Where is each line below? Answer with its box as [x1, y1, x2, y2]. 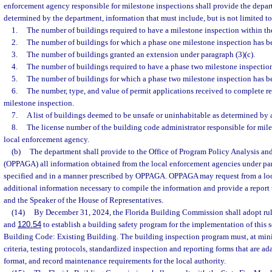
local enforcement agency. [4, 135, 89, 144]
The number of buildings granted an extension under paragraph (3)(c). [26, 50, 255, 59]
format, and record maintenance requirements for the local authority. [4, 256, 226, 265]
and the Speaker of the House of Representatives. [4, 195, 163, 205]
